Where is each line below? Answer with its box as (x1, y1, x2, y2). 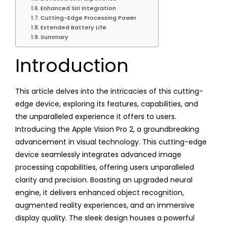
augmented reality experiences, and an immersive (15, 200, 195, 210)
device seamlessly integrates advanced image (15, 149, 181, 160)
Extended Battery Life (41, 23, 107, 31)
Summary (41, 32, 69, 41)
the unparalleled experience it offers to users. (15, 111, 176, 122)
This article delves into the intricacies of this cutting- (15, 86, 203, 96)
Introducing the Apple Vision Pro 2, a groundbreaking (15, 124, 199, 134)
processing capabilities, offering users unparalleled (15, 162, 194, 172)
